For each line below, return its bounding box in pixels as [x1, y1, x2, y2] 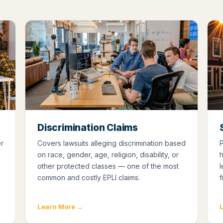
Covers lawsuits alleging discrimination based [37, 139, 186, 148]
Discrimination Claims [37, 122, 138, 134]
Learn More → [37, 203, 83, 211]
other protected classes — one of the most [37, 162, 179, 171]
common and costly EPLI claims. [37, 173, 140, 182]
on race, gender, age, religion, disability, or [37, 150, 179, 159]
